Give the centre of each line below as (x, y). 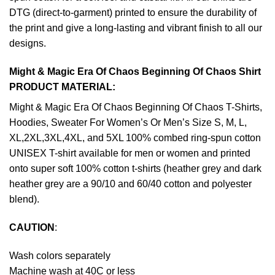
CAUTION (32, 228)
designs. (28, 44)
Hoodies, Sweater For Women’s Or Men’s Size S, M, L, (128, 123)
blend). (24, 199)
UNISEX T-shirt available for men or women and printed (130, 153)
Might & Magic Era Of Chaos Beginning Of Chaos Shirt (135, 72)
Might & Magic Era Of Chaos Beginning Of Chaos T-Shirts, (136, 107)
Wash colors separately (60, 255)
